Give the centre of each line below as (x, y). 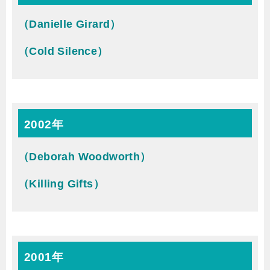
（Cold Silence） (63, 51)
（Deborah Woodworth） (85, 157)
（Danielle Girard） (70, 24)
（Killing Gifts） (61, 184)
